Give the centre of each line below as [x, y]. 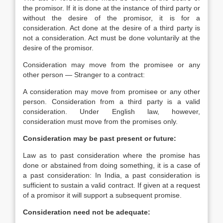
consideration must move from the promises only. [100, 121]
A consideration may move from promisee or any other [111, 92]
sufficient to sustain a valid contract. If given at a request [111, 185]
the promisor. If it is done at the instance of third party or [111, 8]
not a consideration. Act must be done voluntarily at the [111, 38]
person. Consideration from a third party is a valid [111, 102]
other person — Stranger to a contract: [84, 75]
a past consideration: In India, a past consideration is [111, 175]
